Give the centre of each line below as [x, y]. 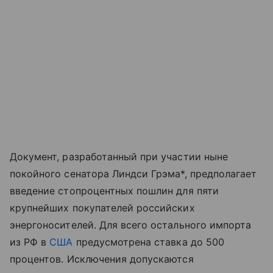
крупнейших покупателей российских [102, 208]
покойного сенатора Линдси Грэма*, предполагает [133, 174]
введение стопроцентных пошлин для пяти [114, 191]
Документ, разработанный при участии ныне [119, 157]
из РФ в [30, 242]
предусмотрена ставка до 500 [148, 242]
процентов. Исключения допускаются [102, 259]
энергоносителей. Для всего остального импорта [131, 225]
